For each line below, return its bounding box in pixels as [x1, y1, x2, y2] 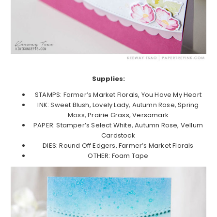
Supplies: [92, 74, 125, 84]
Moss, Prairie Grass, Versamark [68, 110, 169, 120]
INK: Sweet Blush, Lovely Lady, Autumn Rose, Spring [37, 100, 199, 110]
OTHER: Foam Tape [88, 151, 149, 161]
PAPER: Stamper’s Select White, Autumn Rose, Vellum [33, 121, 203, 130]
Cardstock [101, 131, 135, 140]
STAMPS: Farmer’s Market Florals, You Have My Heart [35, 90, 201, 100]
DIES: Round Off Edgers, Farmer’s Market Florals [43, 141, 194, 151]
